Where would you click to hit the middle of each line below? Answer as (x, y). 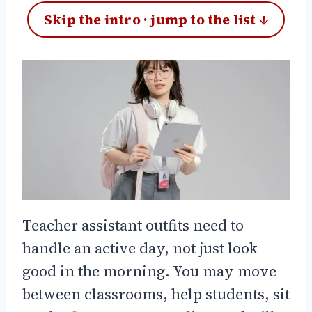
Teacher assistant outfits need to (133, 226)
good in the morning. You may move (149, 272)
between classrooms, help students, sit (156, 295)
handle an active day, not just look (140, 249)
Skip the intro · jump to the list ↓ (156, 20)
